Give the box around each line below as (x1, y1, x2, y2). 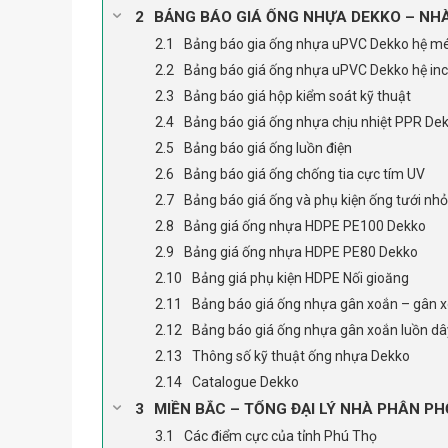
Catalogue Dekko (192, 373, 299, 390)
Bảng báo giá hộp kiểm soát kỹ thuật (184, 87, 411, 104)
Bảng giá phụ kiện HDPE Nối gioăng (192, 269, 409, 286)
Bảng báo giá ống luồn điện (184, 139, 352, 156)
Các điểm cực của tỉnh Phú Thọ (184, 427, 377, 444)
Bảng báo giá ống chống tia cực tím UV (184, 165, 425, 182)
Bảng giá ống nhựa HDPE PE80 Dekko (184, 243, 418, 260)
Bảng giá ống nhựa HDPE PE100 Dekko (184, 217, 426, 234)
